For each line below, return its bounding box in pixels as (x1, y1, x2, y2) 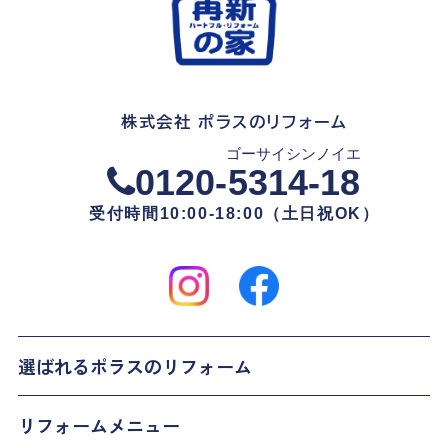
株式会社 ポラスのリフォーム (121, 114, 348, 131)
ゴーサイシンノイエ (226, 145, 362, 163)
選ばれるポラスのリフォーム (17, 353, 252, 380)
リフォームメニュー (17, 412, 180, 439)
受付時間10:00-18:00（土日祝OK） (89, 205, 380, 223)
